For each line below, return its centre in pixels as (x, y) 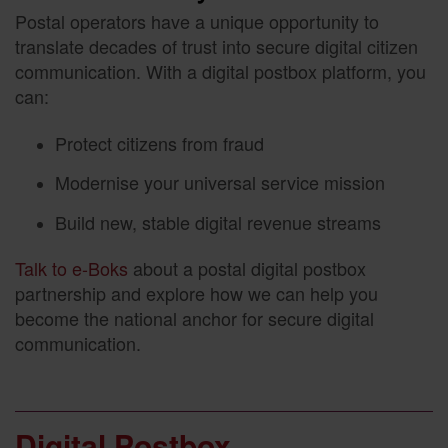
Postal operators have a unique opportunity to (197, 21)
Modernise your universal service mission (220, 182)
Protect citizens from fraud (159, 142)
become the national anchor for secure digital (194, 318)
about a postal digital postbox (247, 268)
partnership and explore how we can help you (196, 293)
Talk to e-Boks (71, 268)
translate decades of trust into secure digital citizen (216, 46)
